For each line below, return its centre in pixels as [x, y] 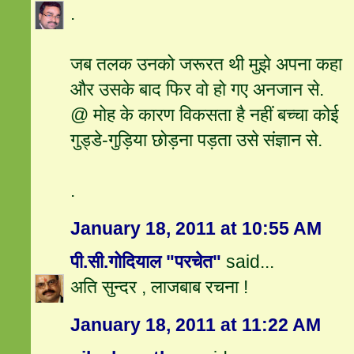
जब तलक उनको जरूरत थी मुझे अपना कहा [207, 64]
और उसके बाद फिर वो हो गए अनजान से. [198, 90]
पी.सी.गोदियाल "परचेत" [146, 262]
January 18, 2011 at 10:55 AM [196, 229]
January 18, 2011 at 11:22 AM [196, 325]
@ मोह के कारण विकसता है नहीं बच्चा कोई [205, 115]
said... [248, 262]
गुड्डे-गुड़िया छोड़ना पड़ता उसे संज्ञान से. [197, 140]
